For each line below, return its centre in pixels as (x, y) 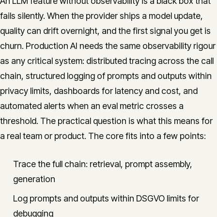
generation (34, 179)
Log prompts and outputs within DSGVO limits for (106, 198)
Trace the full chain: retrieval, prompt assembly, (103, 164)
